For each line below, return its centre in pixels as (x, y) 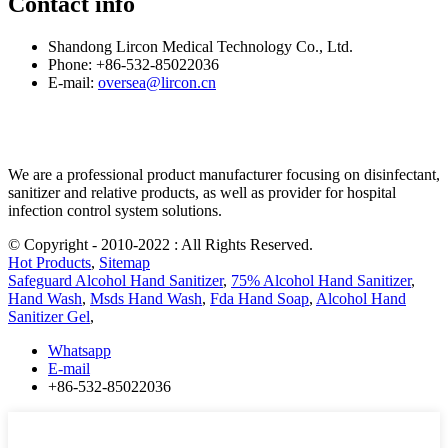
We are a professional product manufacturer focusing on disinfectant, (224, 175)
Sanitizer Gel (49, 317)
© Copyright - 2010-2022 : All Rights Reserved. (160, 245)
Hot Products (49, 263)
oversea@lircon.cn (157, 83)
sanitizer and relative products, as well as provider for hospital (202, 193)
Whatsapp (79, 351)
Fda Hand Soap (259, 299)
